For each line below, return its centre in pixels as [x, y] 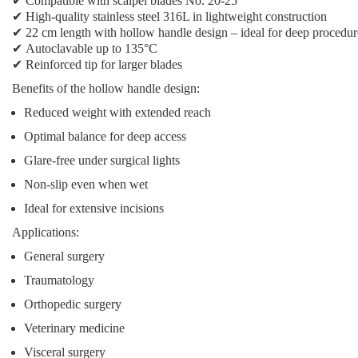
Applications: [46, 232]
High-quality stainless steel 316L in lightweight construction [176, 16]
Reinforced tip [62, 64]
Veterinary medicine [74, 328]
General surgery [64, 256]
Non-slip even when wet [86, 184]
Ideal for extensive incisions [94, 208]
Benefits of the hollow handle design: [106, 88]
